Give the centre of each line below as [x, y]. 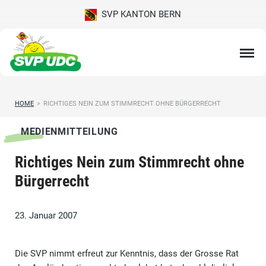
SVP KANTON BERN [139, 14]
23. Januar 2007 [46, 216]
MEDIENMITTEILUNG [69, 132]
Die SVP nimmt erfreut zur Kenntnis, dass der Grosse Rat [127, 254]
